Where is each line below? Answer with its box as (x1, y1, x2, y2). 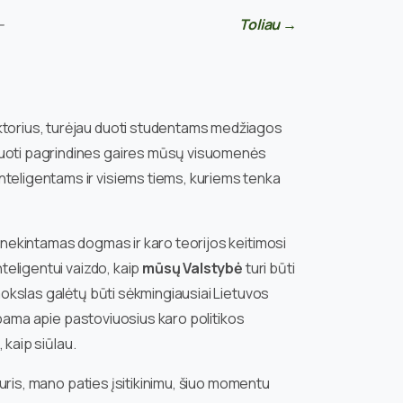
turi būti (245, 257, 295, 278)
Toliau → (239, 13, 297, 34)
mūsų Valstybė (142, 257, 246, 278)
